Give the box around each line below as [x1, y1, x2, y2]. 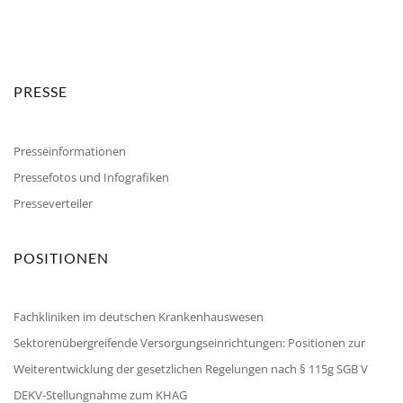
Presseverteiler [13, 194, 93, 211]
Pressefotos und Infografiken [13, 168, 169, 185]
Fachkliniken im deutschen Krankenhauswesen [13, 309, 264, 326]
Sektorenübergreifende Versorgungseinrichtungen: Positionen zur [13, 335, 365, 352]
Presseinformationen [13, 142, 126, 159]
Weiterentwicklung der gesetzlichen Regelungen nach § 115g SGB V [13, 361, 368, 378]
